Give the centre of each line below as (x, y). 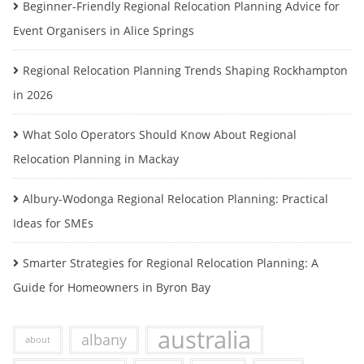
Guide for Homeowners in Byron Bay (112, 287)
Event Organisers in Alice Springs (104, 30)
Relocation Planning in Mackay (96, 159)
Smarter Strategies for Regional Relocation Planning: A (171, 263)
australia (204, 340)
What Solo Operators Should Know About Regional (160, 134)
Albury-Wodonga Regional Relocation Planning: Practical (175, 199)
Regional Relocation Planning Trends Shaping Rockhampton (185, 70)
